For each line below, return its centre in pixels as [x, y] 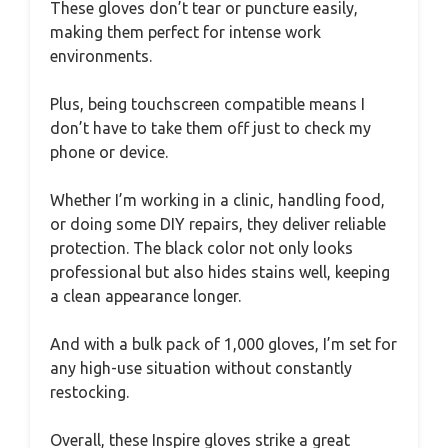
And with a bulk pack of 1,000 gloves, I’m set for [223, 343]
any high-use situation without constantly [201, 367]
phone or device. [109, 151]
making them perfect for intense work [185, 31]
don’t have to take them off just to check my [210, 127]
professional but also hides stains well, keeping [220, 271]
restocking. [89, 391]
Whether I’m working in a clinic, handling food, [217, 199]
